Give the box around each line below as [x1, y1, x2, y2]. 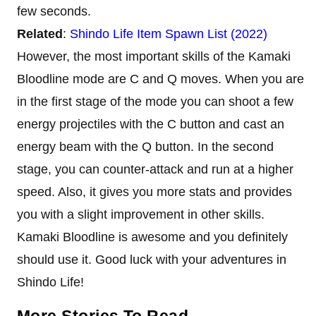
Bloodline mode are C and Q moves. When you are [17, 71, 304, 86]
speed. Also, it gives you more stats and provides [17, 184, 292, 199]
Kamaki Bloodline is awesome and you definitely [17, 229, 288, 244]
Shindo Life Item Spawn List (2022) [70, 26, 267, 41]
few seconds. [17, 4, 91, 18]
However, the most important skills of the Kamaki [17, 49, 291, 63]
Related [17, 26, 63, 41]
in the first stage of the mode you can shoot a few [17, 94, 293, 109]
